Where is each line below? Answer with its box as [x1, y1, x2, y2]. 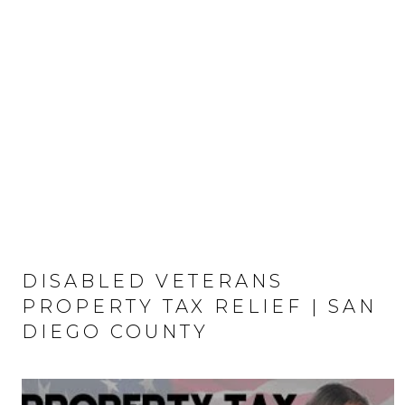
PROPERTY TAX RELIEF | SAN [22, 296, 377, 317]
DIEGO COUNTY [22, 321, 209, 343]
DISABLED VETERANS [22, 270, 284, 292]
